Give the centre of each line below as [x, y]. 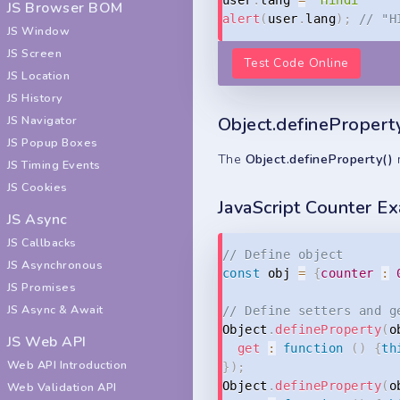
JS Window [39, 31]
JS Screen [35, 53]
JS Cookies [37, 187]
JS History [35, 98]
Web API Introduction [67, 365]
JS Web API [47, 342]
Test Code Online [296, 62]
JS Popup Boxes [53, 142]
